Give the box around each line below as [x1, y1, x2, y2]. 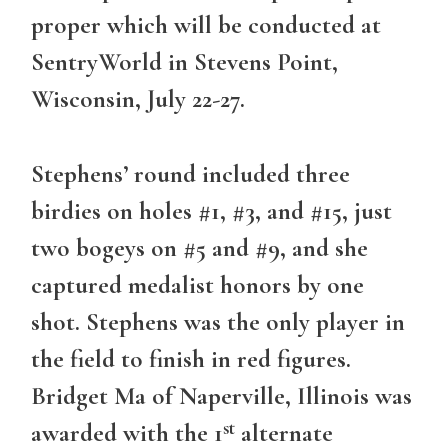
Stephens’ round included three [31, 158, 350, 189]
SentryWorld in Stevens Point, [31, 47, 338, 78]
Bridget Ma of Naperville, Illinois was [31, 380, 412, 411]
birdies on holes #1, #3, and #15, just [31, 195, 392, 226]
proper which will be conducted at [31, 10, 381, 41]
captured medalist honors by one [31, 269, 364, 300]
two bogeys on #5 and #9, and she [31, 232, 368, 263]
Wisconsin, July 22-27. [31, 84, 245, 115]
